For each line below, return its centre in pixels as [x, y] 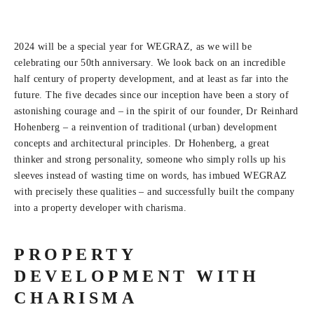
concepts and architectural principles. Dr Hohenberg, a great [142, 144]
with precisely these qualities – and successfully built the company [155, 192]
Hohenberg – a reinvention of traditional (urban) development [145, 128]
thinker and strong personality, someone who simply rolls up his [150, 160]
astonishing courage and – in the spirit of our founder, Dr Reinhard [156, 111]
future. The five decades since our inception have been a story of [151, 95]
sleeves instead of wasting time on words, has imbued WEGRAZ [151, 176]
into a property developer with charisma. [100, 208]
